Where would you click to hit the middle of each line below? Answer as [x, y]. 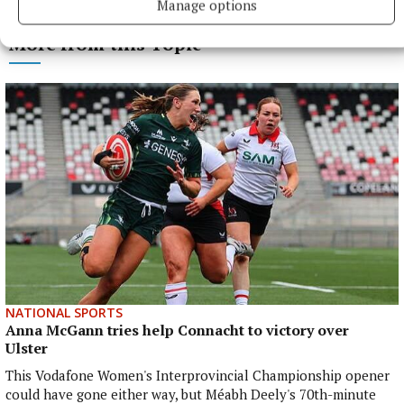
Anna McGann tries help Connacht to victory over [177, 330]
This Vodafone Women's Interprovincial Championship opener [197, 375]
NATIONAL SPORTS [64, 312]
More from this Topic [105, 44]
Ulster [27, 348]
